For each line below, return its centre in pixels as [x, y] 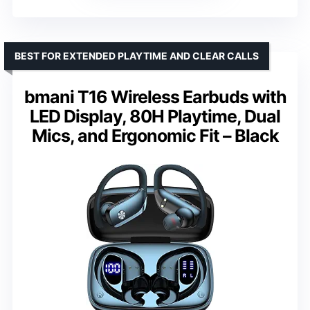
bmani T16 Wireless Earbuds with [155, 97]
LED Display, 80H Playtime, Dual [155, 116]
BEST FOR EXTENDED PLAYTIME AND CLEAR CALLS [137, 55]
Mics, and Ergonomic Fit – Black [155, 135]
